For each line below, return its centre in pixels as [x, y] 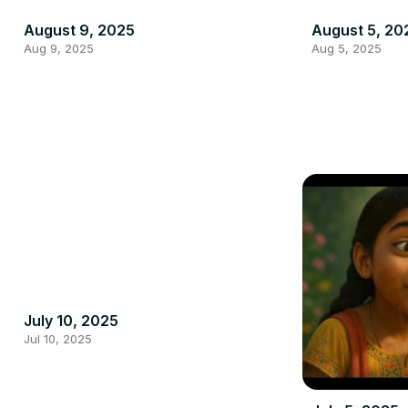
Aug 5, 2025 [346, 48]
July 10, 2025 [71, 320]
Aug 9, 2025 [59, 48]
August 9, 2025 [79, 30]
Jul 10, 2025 [58, 338]
